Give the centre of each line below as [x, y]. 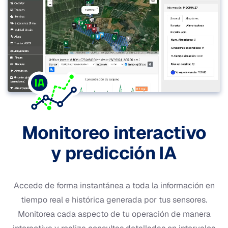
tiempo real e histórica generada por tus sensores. [114, 199]
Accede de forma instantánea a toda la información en [114, 185]
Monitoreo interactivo [114, 132]
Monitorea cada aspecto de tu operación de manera [114, 214]
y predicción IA [114, 153]
